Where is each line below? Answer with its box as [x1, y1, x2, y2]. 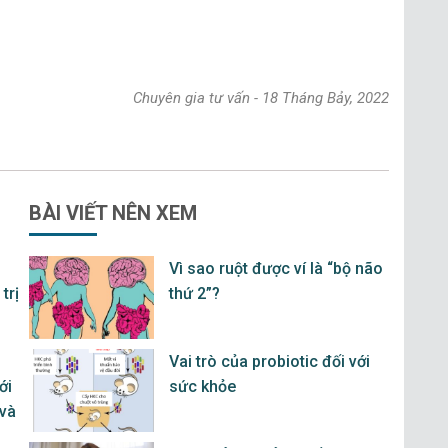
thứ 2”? [169, 283, 220, 303]
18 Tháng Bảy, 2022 [262, 88, 389, 107]
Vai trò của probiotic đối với [169, 351, 370, 371]
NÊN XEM [112, 200, 197, 225]
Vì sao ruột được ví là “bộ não [169, 258, 383, 278]
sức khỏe [169, 376, 236, 396]
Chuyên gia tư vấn [133, 88, 250, 107]
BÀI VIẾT [29, 200, 112, 225]
